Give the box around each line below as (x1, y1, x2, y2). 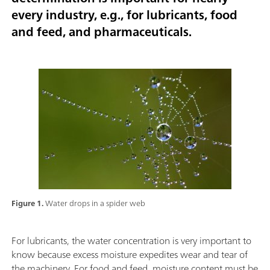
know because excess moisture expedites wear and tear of (11, 245, 248, 263)
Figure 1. (11, 196, 45, 210)
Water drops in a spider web (45, 196, 145, 210)
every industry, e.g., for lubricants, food (11, 4, 237, 26)
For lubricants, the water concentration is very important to (11, 231, 251, 249)
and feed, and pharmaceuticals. (11, 21, 192, 43)
